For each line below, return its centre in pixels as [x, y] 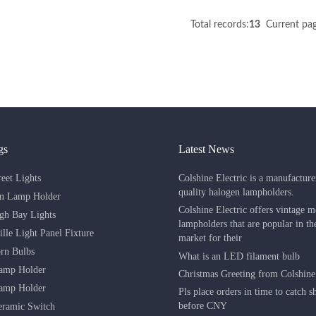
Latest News [206, 149]
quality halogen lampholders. [236, 192]
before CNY [202, 306]
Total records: [220, 24]
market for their [210, 238]
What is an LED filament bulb [239, 256]
